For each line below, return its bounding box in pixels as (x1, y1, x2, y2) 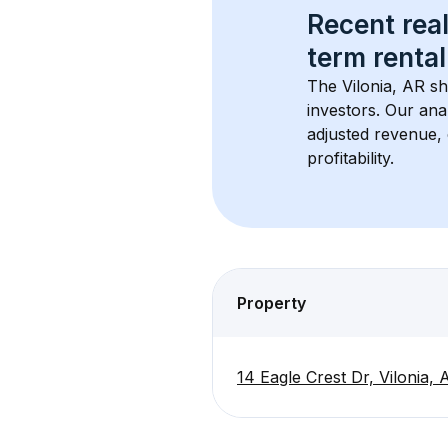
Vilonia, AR (342, 76, 425, 96)
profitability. (307, 148, 394, 168)
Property (237, 293, 306, 313)
